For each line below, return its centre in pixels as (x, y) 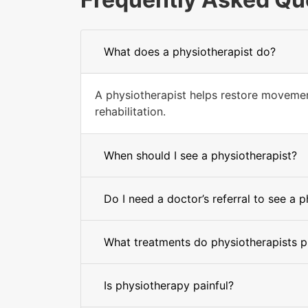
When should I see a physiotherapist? (200, 155)
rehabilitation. (130, 111)
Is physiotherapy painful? (169, 285)
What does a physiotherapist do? (190, 52)
